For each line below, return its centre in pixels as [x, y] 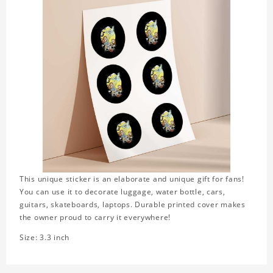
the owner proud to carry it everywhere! [95, 218]
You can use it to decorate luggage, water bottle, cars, [122, 192]
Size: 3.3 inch [45, 238]
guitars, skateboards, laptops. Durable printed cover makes [133, 205]
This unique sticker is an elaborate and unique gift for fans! [132, 179]
